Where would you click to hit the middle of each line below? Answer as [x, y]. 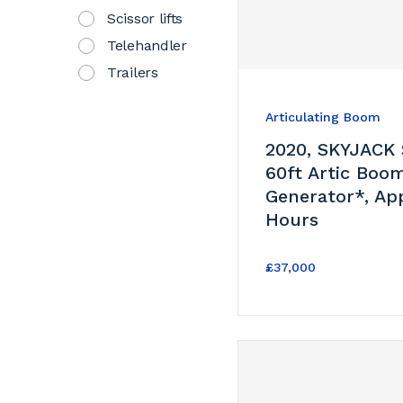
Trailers [133, 72]
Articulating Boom [323, 116]
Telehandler [147, 45]
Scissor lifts [145, 18]
